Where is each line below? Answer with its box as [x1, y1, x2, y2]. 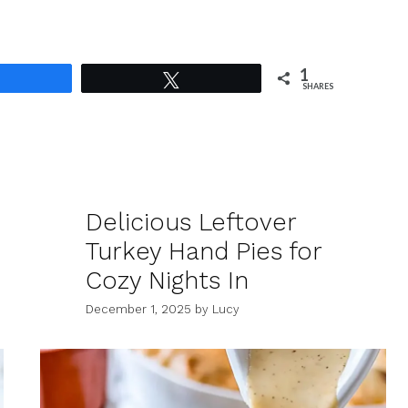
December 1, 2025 [86, 302, 191, 317]
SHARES [302, 80, 334, 91]
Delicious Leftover [86, 207, 296, 237]
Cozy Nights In [86, 265, 249, 295]
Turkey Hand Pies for [86, 236, 321, 266]
